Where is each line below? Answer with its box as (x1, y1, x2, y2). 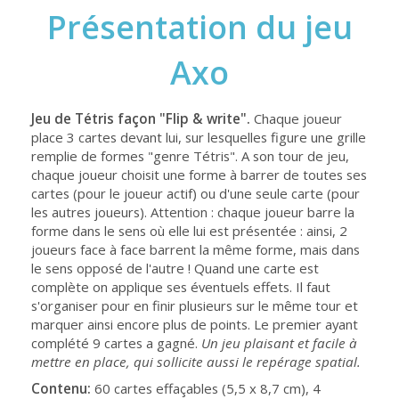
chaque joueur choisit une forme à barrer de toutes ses (31, 166, 367, 183)
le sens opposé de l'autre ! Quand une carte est (31, 259, 319, 277)
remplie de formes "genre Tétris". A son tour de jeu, (31, 147, 349, 165)
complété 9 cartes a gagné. (31, 334, 201, 352)
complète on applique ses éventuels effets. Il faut (31, 278, 330, 296)
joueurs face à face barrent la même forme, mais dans (31, 240, 360, 258)
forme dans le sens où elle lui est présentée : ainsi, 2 (31, 222, 347, 240)
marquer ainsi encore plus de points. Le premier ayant (31, 315, 358, 333)
